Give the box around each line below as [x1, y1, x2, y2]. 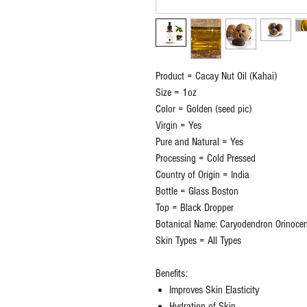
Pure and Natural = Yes [156, 136, 243, 149]
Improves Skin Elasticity [169, 284, 259, 297]
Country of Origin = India [156, 169, 249, 182]
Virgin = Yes [156, 119, 201, 132]
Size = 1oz [156, 86, 197, 99]
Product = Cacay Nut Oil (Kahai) [156, 70, 277, 83]
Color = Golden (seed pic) [156, 103, 251, 116]
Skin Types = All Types [156, 234, 241, 247]
